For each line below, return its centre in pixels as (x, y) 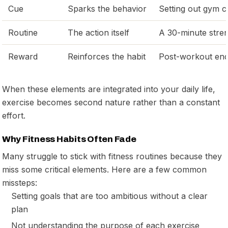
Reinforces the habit (107, 56)
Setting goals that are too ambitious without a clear (109, 196)
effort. (14, 115)
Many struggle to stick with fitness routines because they (112, 156)
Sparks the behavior (107, 8)
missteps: (20, 182)
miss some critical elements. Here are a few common (104, 169)
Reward (23, 56)
